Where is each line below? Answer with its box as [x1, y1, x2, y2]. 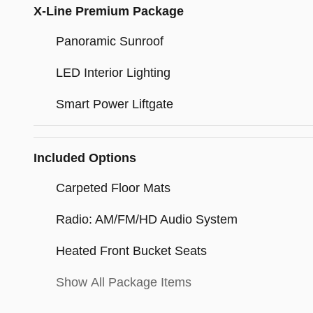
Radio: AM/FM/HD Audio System [56, 212, 238, 227]
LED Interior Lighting [56, 66, 170, 80]
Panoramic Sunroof [56, 34, 163, 49]
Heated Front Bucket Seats [56, 244, 207, 259]
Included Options [34, 151, 136, 166]
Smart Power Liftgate [56, 97, 173, 112]
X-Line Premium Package [34, 4, 184, 19]
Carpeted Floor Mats [56, 181, 170, 196]
